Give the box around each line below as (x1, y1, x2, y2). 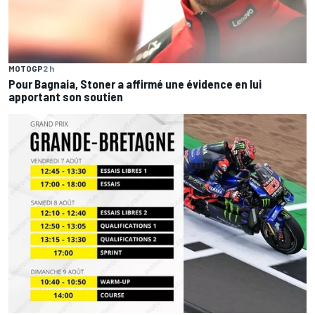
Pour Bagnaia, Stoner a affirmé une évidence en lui (8, 76, 262, 91)
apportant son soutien (8, 89, 123, 103)
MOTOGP (8, 63, 43, 73)
